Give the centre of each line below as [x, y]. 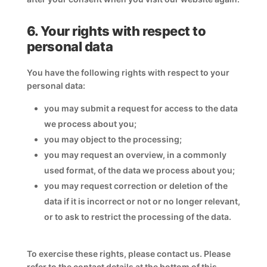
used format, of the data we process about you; [139, 170]
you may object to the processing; [113, 139]
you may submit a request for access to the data [141, 108]
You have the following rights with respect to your [128, 72]
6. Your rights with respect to [116, 31]
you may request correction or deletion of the [136, 186]
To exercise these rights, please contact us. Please [128, 254]
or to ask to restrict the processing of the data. [137, 217]
